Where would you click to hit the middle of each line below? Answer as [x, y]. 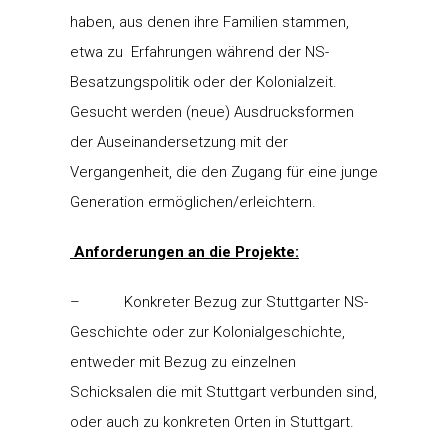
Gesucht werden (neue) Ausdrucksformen [212, 111]
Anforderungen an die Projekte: [186, 251]
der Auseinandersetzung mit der [179, 141]
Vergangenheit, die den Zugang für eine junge [224, 171]
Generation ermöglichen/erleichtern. [193, 201]
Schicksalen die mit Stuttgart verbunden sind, [223, 391]
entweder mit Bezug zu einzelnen [183, 361]
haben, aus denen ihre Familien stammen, [209, 21]
